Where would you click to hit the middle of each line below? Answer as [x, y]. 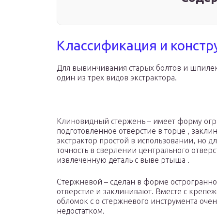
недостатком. [81, 211]
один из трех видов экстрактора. [117, 78]
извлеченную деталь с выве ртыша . [123, 160]
